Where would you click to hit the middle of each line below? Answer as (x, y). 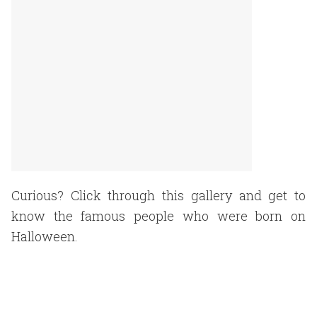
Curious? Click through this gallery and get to (158, 195)
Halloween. (45, 236)
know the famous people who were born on (158, 216)
